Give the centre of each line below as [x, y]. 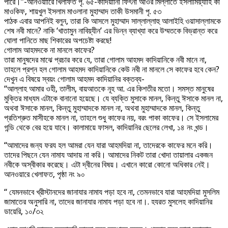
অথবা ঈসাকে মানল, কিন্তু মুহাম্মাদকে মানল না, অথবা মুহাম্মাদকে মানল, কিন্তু [102, 108]
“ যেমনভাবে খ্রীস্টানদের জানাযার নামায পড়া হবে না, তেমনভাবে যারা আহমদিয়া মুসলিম [112, 192]
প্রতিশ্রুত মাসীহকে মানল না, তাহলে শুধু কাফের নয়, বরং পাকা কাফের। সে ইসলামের [111, 118]
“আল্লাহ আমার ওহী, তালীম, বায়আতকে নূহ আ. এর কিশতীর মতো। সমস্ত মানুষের [109, 89]
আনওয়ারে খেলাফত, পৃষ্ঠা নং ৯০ [45, 174]
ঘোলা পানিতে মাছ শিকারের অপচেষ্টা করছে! [58, 40]
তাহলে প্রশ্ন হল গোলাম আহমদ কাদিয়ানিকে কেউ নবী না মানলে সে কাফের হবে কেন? [112, 69]
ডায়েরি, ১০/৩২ [24, 211]
